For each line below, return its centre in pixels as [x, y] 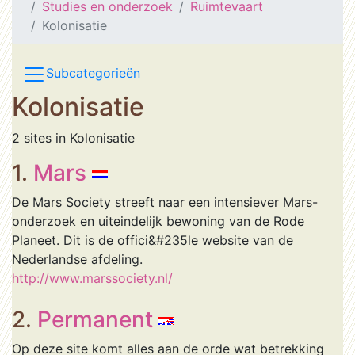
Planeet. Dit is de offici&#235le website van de [153, 240]
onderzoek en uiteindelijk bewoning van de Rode [158, 221]
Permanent [95, 319]
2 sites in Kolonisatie [73, 138]
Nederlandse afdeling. [77, 259]
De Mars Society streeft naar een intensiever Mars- [165, 202]
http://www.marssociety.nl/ [92, 278]
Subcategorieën [93, 73]
